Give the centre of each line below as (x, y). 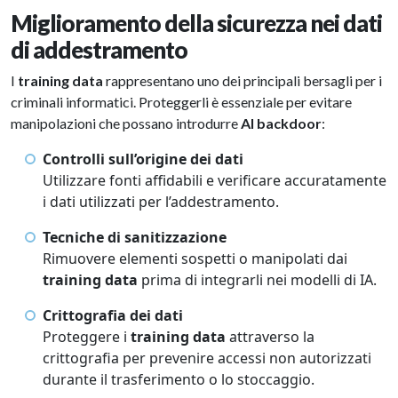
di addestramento (101, 50)
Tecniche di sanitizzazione (135, 238)
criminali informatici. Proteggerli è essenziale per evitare (181, 102)
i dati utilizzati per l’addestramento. (163, 202)
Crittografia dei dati (113, 316)
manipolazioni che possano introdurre (124, 123)
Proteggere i (87, 337)
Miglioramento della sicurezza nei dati (196, 24)
